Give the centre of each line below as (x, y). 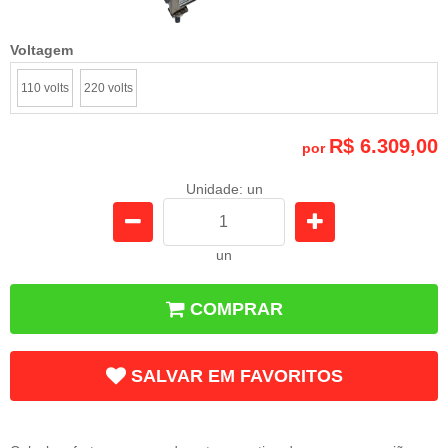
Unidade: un (224, 188)
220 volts (108, 87)
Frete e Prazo (60, 430)
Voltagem (41, 49)
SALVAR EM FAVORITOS (236, 375)
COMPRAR (236, 308)
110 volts (45, 87)
